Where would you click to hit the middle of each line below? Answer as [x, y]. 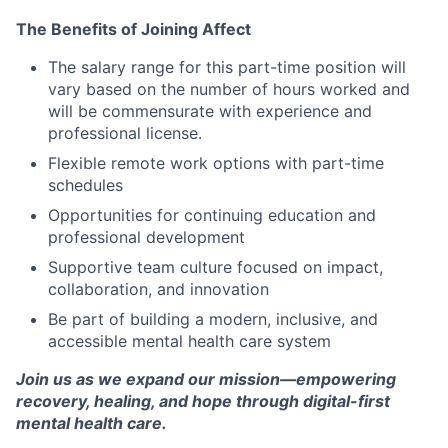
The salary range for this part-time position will [227, 66]
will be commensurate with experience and [210, 110]
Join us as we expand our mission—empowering [206, 378]
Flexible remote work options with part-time [216, 162]
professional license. [125, 132]
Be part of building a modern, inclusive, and [213, 318]
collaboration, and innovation [158, 288]
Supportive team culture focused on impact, [215, 266]
